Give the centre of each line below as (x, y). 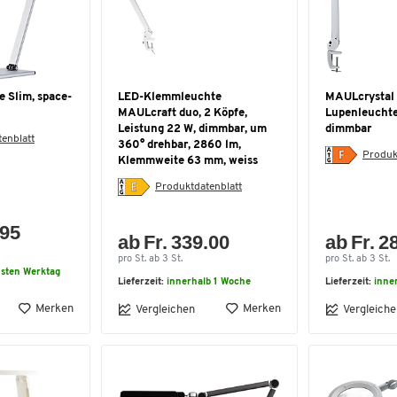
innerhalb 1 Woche (209, 282)
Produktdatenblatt (198, 187)
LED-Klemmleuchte (170, 97)
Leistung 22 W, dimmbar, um (192, 129)
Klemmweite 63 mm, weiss (188, 161)
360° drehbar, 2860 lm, (179, 145)
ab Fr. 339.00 (174, 242)
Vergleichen (165, 309)
